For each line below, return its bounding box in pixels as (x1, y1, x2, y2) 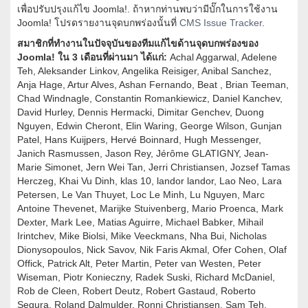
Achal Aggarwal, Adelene (167, 52, 277, 63)
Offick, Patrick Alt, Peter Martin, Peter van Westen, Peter (17, 258, 261, 269)
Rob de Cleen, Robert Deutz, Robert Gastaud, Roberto (17, 285, 256, 297)
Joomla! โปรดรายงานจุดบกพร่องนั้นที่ (17, 17, 179, 29)
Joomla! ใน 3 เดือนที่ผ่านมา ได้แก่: (17, 52, 167, 63)
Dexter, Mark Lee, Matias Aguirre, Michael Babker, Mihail (17, 217, 263, 228)
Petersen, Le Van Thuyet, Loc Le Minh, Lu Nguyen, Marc (17, 189, 265, 201)
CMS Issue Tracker (179, 17, 262, 29)
